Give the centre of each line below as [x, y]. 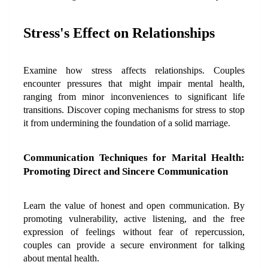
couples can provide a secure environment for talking [134, 245]
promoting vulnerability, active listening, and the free [134, 219]
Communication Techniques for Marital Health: [134, 158]
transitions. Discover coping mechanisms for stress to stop [134, 110]
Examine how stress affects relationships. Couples [134, 70]
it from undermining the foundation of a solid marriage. [127, 123]
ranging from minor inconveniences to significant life [134, 97]
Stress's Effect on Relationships [119, 33]
